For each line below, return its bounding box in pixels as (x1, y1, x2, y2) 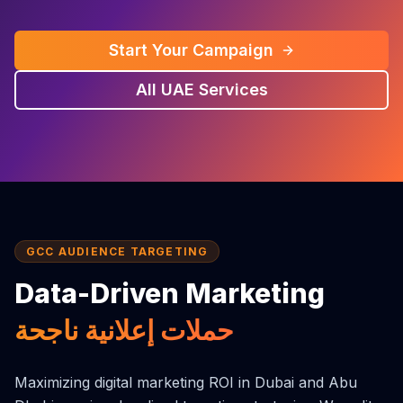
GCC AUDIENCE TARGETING (26, 245, 209, 258)
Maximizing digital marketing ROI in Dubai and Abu (14, 373, 357, 391)
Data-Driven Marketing (14, 277, 325, 309)
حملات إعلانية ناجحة (14, 314, 234, 346)
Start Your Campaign (108, 40, 273, 59)
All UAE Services (135, 80, 268, 99)
